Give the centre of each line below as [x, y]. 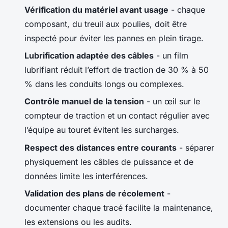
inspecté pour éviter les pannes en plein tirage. [114, 38]
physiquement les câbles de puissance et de [109, 162]
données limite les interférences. [86, 176]
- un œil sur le [172, 102]
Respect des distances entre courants [101, 147]
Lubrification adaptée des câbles [89, 55]
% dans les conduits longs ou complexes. [104, 84]
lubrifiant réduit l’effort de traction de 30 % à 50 [117, 69]
